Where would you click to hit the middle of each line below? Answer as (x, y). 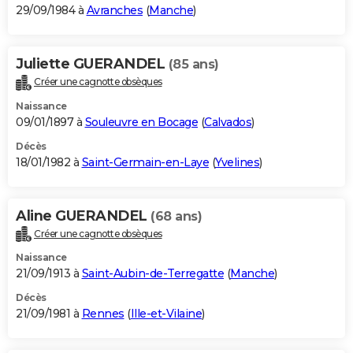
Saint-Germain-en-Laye (145, 162)
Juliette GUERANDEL (92, 63)
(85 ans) (193, 64)
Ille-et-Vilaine (166, 314)
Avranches (114, 10)
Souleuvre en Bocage (141, 122)
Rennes (103, 314)
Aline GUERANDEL (83, 216)
